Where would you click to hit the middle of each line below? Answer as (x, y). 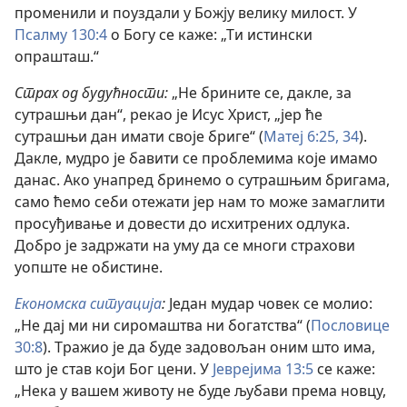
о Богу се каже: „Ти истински (210, 34)
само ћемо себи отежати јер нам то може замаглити (200, 201)
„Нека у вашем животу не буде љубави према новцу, (200, 390)
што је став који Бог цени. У (114, 368)
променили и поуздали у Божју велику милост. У (186, 12)
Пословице (350, 325)
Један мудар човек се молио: (269, 303)
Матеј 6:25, (301, 136)
